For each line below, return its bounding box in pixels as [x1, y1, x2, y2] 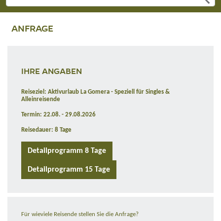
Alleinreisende [21, 96, 60, 103]
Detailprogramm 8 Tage [28, 147, 106, 155]
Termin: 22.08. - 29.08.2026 [21, 111, 96, 118]
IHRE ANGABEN [21, 66, 82, 76]
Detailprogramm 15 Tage [28, 166, 110, 174]
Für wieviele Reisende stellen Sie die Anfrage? [21, 211, 139, 218]
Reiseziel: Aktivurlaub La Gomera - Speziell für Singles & [21, 89, 170, 96]
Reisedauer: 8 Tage [21, 127, 72, 134]
